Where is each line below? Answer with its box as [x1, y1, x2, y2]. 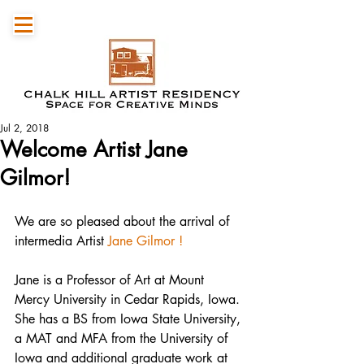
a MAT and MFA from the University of [15, 330, 232, 347]
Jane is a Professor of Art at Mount [15, 271, 208, 288]
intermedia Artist [15, 232, 108, 249]
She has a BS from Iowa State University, [15, 310, 245, 327]
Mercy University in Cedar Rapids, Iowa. [15, 291, 244, 308]
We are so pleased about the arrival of [15, 213, 233, 230]
